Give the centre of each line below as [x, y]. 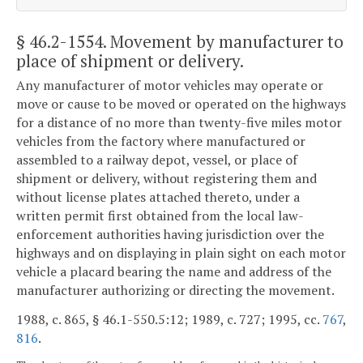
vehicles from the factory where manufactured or [161, 141]
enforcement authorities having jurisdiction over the [170, 235]
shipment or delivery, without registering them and [167, 179]
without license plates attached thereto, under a [158, 197]
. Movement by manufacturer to [223, 41]
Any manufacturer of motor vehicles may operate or [170, 85]
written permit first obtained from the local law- [160, 216]
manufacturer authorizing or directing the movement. [175, 290]
